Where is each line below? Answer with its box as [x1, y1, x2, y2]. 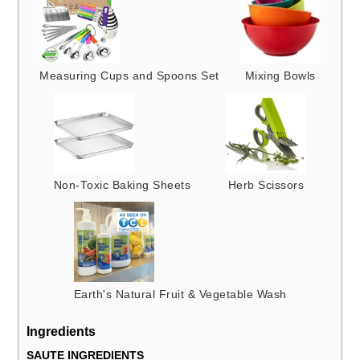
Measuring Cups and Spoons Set [39, 70, 219, 83]
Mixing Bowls [244, 70, 316, 83]
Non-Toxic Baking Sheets [53, 179, 191, 192]
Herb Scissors [227, 179, 305, 192]
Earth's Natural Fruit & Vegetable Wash [73, 288, 287, 301]
